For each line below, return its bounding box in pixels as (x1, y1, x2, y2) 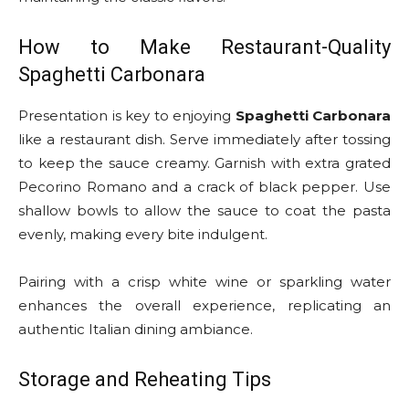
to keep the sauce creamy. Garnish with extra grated (18, 154, 391, 173)
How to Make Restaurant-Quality (18, 36, 391, 59)
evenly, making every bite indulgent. (18, 225, 267, 244)
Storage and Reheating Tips (18, 368, 271, 392)
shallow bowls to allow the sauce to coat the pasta (18, 202, 391, 220)
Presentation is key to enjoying (18, 107, 236, 125)
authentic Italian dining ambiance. (18, 320, 253, 339)
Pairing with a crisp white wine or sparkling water (18, 273, 391, 291)
